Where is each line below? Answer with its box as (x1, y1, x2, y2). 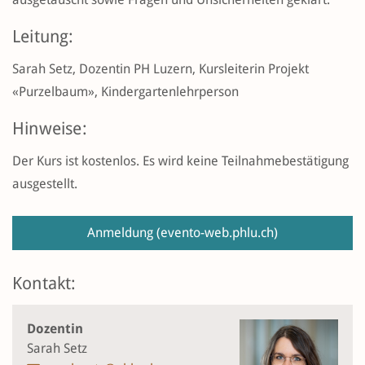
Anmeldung (87, 224, 156, 240)
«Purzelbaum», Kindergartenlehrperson (12, 83, 239, 99)
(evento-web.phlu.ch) (156, 224, 278, 240)
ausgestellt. (12, 175, 77, 191)
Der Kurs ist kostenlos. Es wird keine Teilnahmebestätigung (12, 152, 349, 169)
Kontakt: (12, 273, 77, 293)
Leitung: (12, 26, 74, 46)
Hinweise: (12, 118, 87, 139)
